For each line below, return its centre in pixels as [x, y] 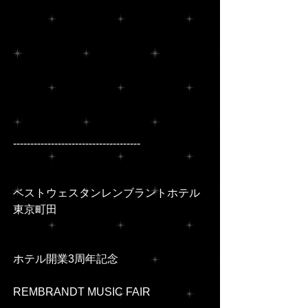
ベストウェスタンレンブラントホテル [107, 193]
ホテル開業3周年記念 [66, 259]
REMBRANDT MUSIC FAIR [82, 292]
